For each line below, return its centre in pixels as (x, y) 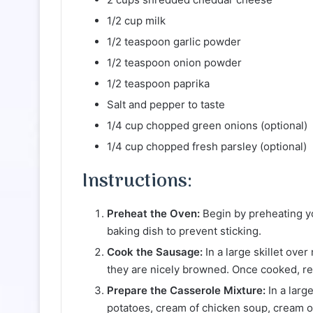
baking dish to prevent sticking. (184, 231)
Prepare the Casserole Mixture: (186, 290)
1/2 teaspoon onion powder (174, 63)
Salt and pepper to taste (166, 105)
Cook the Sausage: (155, 252)
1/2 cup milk (136, 21)
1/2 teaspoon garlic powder (174, 42)
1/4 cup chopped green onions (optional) (207, 126)
